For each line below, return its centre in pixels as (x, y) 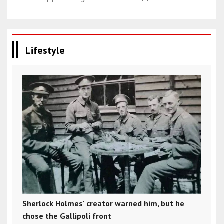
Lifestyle (45, 50)
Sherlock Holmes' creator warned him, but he (103, 204)
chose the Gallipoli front (67, 216)
